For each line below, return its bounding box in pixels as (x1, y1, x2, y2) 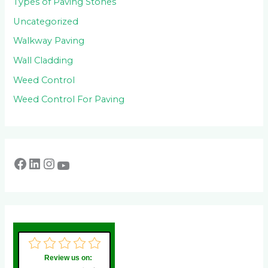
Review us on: (44, 253, 93, 262)
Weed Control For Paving (13, 94, 125, 105)
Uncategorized (13, 16, 79, 27)
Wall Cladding (13, 55, 74, 66)
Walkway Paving (13, 35, 85, 47)
